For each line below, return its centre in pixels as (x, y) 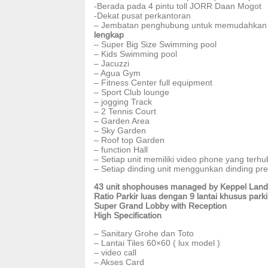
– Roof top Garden (129, 140)
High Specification (128, 215)
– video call (115, 252)
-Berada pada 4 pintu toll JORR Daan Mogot (178, 6)
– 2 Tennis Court (125, 111)
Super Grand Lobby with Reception (160, 206)
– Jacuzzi (112, 63)
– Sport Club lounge (132, 92)
